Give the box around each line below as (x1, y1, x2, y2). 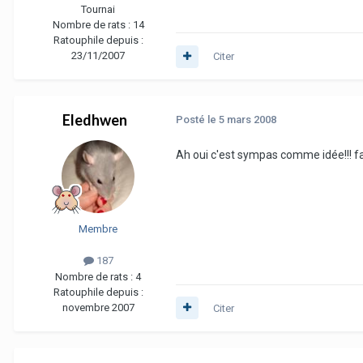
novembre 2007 (62, 301, 135, 314)
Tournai (81, 3, 115, 16)
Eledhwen (62, 111, 127, 130)
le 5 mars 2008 (207, 113, 276, 126)
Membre (79, 223, 117, 236)
